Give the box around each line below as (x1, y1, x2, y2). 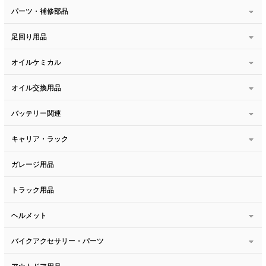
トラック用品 (11, 185, 54, 194)
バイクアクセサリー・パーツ (11, 236, 104, 245)
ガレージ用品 (11, 160, 54, 169)
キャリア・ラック (11, 134, 68, 143)
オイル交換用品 (11, 83, 61, 92)
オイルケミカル (11, 58, 61, 66)
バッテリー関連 (11, 109, 61, 118)
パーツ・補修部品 (11, 7, 68, 15)
